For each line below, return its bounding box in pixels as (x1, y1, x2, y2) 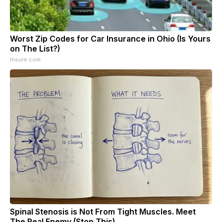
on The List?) (10, 43, 60, 54)
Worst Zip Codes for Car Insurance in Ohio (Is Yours (10, 33, 211, 44)
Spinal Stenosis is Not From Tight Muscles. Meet (10, 206, 196, 217)
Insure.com (10, 55, 41, 63)
